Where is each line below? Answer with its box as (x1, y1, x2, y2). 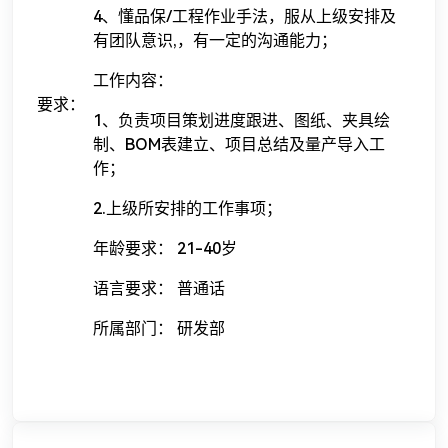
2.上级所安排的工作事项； (93, 199, 282, 219)
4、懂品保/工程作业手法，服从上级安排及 (93, 7, 396, 27)
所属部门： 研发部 (93, 319, 225, 339)
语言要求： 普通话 (93, 279, 225, 299)
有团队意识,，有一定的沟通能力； (93, 31, 337, 51)
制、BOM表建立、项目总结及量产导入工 (93, 135, 385, 155)
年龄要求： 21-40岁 (93, 239, 237, 259)
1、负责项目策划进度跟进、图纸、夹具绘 (93, 111, 390, 131)
